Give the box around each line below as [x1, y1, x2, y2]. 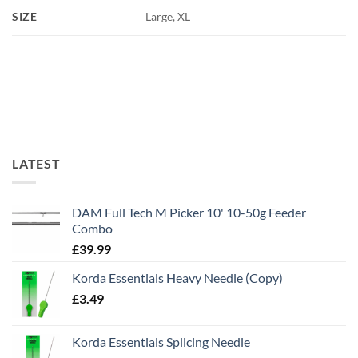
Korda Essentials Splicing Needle [72, 334, 250, 350]
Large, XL [145, 9, 191, 23]
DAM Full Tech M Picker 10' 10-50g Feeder [72, 205, 306, 221]
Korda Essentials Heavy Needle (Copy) [72, 270, 283, 286]
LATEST [12, 155, 61, 171]
